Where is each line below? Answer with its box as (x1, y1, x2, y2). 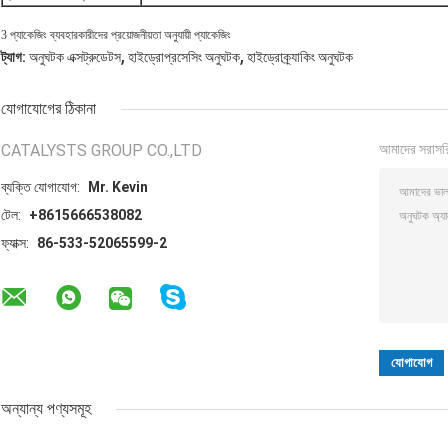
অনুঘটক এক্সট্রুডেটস (29, 49, 121, 66)
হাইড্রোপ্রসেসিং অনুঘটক (128, 49, 240, 66)
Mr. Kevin (88, 179, 148, 196)
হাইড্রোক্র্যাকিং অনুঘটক (247, 49, 353, 66)
